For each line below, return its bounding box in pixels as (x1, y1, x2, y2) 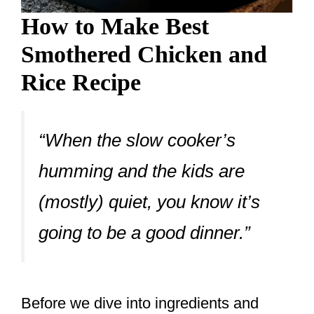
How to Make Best (21, 13, 209, 40)
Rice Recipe (21, 69, 141, 96)
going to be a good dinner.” (39, 222, 250, 244)
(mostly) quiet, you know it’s (39, 191, 260, 213)
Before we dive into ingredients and (21, 294, 259, 313)
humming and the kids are (39, 161, 245, 182)
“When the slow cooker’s (39, 130, 235, 151)
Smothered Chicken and (21, 41, 267, 68)
